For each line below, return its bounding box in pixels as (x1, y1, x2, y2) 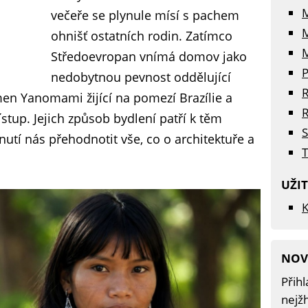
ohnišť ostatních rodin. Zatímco (51, 27, 232, 44)
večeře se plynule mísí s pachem (51, 7, 239, 23)
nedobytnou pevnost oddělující (51, 69, 231, 85)
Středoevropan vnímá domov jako (51, 48, 247, 65)
